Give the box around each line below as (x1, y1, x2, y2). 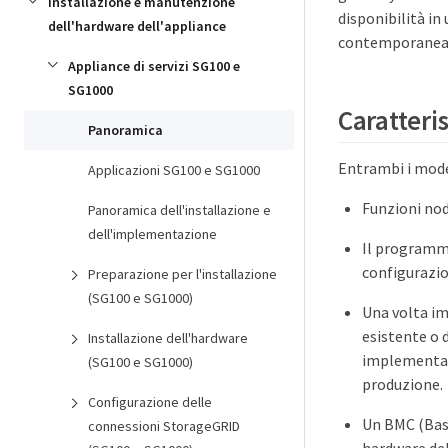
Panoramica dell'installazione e (88, 201, 271, 219)
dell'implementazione (88, 225, 217, 243)
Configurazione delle (88, 393, 212, 411)
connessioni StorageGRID (88, 417, 240, 435)
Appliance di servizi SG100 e (68, 57, 240, 75)
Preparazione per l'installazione (88, 265, 277, 283)
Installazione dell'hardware (88, 329, 248, 347)
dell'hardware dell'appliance (48, 17, 226, 35)
